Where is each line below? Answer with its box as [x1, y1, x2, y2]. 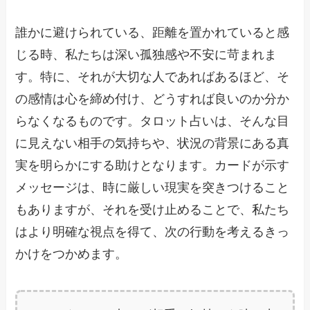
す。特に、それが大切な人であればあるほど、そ [15, 70, 290, 84]
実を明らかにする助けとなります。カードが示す [15, 158, 290, 173]
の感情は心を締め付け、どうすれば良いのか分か [15, 92, 290, 107]
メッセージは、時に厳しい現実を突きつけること [15, 181, 290, 195]
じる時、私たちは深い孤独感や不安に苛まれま [15, 48, 277, 62]
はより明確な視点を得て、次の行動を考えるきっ [15, 225, 290, 239]
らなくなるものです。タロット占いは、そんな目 [15, 114, 290, 129]
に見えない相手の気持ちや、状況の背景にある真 [15, 136, 290, 151]
